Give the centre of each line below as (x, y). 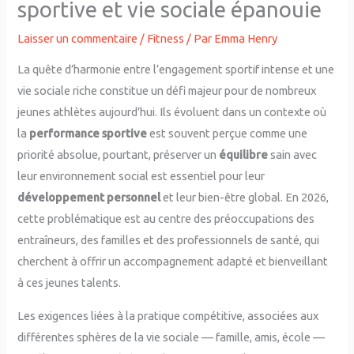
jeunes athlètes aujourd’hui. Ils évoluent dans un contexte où (172, 111)
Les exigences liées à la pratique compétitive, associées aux (168, 315)
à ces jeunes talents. (70, 282)
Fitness (166, 39)
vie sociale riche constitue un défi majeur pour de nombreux (167, 90)
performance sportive (88, 133)
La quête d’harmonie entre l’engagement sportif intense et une (176, 69)
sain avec (293, 154)
